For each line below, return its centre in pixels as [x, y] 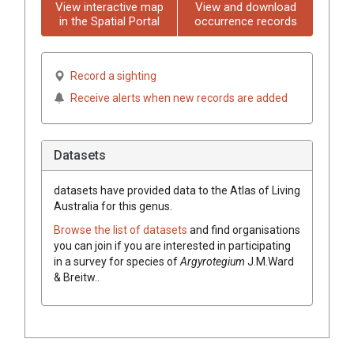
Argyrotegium [213, 261]
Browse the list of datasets [122, 230]
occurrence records [245, 21]
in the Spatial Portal [109, 21]
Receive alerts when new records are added [179, 98]
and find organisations [245, 230]
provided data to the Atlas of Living [213, 190]
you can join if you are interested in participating [172, 245]
